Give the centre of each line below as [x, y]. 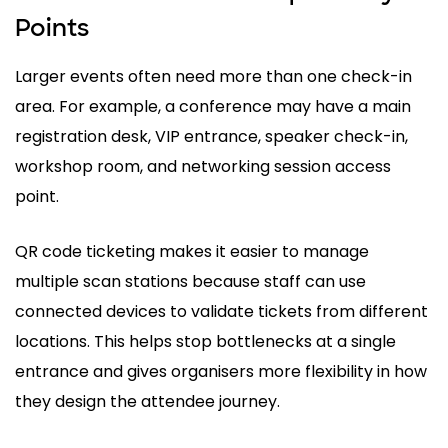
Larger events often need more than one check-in [213, 76]
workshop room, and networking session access [203, 166]
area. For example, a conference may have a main [213, 106]
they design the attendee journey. [147, 401]
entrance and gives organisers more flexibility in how [221, 371]
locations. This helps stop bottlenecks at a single [205, 341]
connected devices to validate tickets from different [221, 311]
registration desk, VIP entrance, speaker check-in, [211, 136]
